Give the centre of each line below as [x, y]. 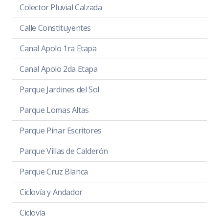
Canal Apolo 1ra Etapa [58, 49]
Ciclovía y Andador [51, 192]
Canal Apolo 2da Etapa [59, 69]
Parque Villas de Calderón [64, 151]
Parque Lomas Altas [54, 110]
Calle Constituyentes [55, 28]
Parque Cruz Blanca [54, 172]
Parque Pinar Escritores [61, 131]
